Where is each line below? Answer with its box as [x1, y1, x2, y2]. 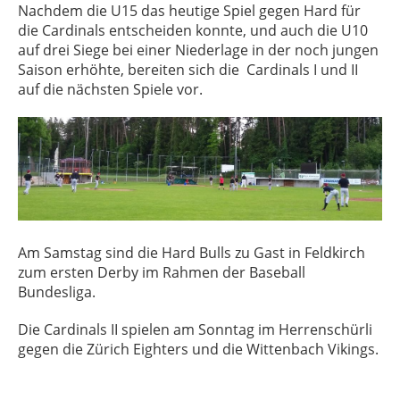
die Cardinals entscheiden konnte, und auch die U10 [18, 21, 368, 40]
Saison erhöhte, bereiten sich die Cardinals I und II [18, 60, 358, 79]
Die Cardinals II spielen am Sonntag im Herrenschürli [18, 319, 372, 339]
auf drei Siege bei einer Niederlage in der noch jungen [18, 40, 379, 60]
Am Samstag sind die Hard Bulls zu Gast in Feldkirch [18, 242, 365, 262]
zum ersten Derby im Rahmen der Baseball [18, 262, 305, 282]
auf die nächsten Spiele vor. [18, 79, 203, 99]
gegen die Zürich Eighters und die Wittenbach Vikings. [18, 338, 379, 359]
